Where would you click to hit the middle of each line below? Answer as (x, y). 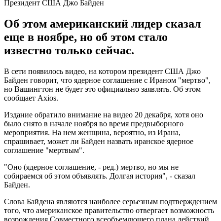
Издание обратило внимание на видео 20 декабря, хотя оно (104, 114)
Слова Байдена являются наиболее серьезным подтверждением (110, 201)
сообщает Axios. (31, 98)
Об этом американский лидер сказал (102, 23)
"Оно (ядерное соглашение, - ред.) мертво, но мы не (91, 167)
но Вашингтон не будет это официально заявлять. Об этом (102, 89)
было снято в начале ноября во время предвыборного (94, 123)
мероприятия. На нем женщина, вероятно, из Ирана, (92, 132)
